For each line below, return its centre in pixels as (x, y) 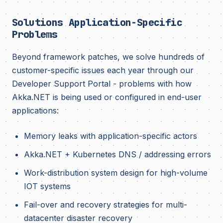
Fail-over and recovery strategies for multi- (106, 205)
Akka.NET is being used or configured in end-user (107, 97)
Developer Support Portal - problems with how (102, 84)
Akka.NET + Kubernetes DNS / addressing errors (117, 154)
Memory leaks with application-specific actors (111, 136)
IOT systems (47, 186)
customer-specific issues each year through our (103, 70)
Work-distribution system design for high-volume (116, 173)
